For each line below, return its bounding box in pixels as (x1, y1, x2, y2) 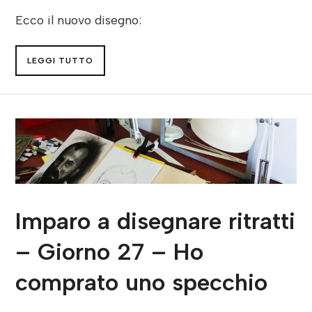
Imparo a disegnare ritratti (15, 206, 296, 235)
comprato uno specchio (15, 267, 268, 297)
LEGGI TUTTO (27, 56, 94, 66)
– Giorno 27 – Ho (15, 237, 204, 266)
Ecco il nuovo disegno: (15, 12, 142, 27)
